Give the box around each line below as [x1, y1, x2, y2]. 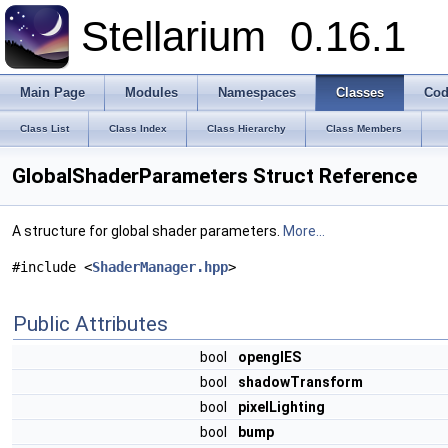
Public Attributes [13, 312, 168, 336]
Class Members [326, 123, 402, 134]
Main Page [20, 85, 85, 100]
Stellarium [81, 13, 290, 60]
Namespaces [218, 85, 296, 100]
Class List [20, 123, 69, 134]
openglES [238, 349, 301, 365]
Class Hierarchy [207, 123, 286, 134]
